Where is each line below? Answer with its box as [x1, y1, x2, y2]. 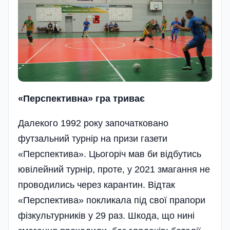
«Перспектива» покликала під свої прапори [18, 195, 205, 206]
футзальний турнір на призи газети [18, 133, 167, 144]
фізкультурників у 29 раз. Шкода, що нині [18, 210, 195, 221]
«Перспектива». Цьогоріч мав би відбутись [18, 149, 201, 160]
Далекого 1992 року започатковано [18, 118, 168, 129]
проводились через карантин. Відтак [18, 180, 175, 190]
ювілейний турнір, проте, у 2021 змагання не [18, 164, 210, 175]
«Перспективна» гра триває [18, 93, 145, 104]
